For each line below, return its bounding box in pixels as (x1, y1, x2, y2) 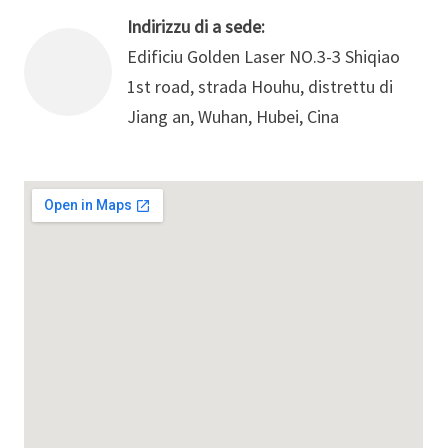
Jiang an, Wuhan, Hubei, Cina (127, 105, 340, 128)
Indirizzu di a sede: (127, 15, 266, 38)
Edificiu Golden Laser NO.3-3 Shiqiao (127, 45, 401, 68)
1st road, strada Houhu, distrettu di (127, 75, 394, 98)
